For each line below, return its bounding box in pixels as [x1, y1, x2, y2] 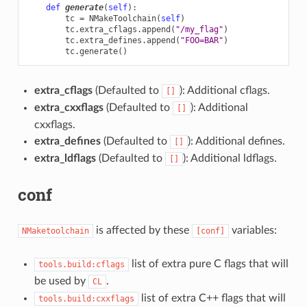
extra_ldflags [34, 152, 96, 164]
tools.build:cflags [38, 259, 125, 269]
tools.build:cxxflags [38, 293, 134, 304]
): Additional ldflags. [182, 152, 277, 164]
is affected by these [93, 224, 192, 236]
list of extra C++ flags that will [138, 292, 286, 304]
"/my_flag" [175, 24, 223, 34]
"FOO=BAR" [180, 35, 223, 45]
